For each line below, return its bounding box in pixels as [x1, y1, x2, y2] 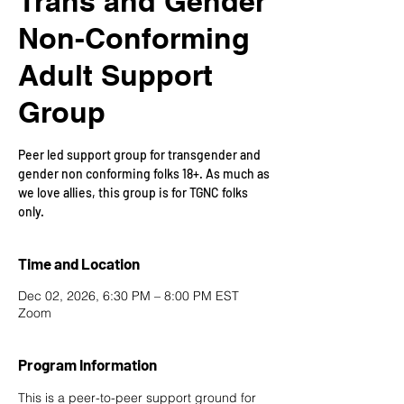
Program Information [18, 355, 157, 373]
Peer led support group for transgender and [18, 147, 261, 162]
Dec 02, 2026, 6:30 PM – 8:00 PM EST [18, 288, 239, 304]
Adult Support [18, 58, 213, 92]
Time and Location [18, 254, 140, 272]
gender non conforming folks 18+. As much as [18, 166, 270, 181]
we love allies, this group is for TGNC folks [18, 185, 248, 200]
